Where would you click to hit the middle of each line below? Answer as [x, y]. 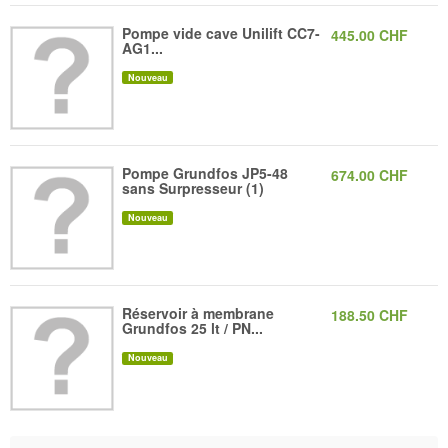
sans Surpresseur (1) [193, 188]
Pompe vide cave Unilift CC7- [221, 32]
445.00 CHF [369, 34]
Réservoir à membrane [198, 313]
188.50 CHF [369, 315]
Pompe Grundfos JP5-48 [205, 173]
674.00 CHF [369, 175]
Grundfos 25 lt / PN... [193, 328]
